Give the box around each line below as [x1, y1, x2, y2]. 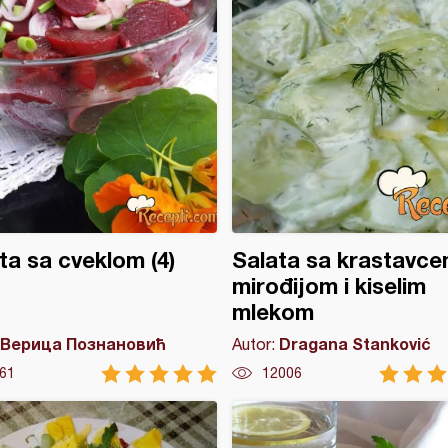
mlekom [231, 299, 314, 325]
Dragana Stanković [278, 334, 431, 353]
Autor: [231, 335, 279, 353]
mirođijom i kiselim [231, 273, 426, 299]
